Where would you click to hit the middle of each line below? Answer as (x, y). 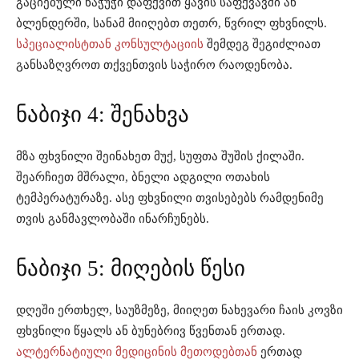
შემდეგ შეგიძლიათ (262, 44)
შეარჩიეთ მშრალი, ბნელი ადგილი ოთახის (143, 177)
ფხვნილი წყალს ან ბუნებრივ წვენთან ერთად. (151, 331)
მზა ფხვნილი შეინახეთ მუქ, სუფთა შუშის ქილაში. (160, 157)
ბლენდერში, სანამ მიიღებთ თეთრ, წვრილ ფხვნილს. (171, 24)
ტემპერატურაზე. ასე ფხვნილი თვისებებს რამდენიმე (170, 198)
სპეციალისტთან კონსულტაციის (110, 44)
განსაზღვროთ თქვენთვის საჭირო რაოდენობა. (154, 65)
